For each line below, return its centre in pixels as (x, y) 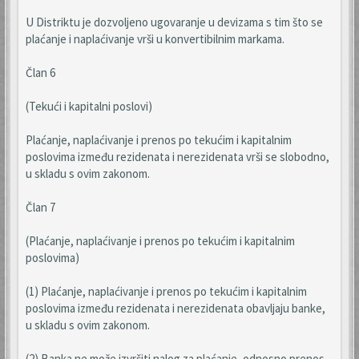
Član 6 (40, 73)
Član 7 (40, 207)
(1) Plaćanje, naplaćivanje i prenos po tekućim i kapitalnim (166, 291)
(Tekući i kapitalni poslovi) (89, 106)
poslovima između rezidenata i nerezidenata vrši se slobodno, (177, 157)
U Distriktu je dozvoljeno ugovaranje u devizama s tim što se (174, 22)
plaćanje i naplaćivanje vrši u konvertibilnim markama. (155, 39)
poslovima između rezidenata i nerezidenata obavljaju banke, (175, 308)
